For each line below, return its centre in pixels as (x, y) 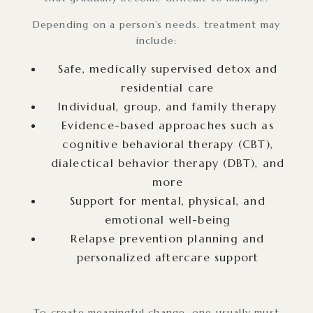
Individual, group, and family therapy (168, 106)
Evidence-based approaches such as (168, 125)
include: (156, 40)
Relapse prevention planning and (168, 238)
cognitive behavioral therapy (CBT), (168, 144)
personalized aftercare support (168, 257)
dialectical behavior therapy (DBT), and (168, 162)
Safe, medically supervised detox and (168, 68)
